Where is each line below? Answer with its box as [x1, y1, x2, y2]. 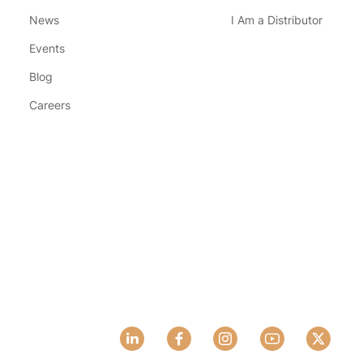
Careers [28, 98, 70, 113]
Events [28, 41, 65, 56]
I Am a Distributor [231, 13, 322, 28]
